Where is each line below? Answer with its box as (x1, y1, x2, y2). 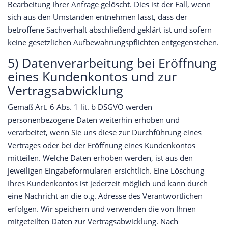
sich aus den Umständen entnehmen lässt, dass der (8, 12, 187, 22)
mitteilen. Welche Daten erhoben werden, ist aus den (8, 153, 193, 163)
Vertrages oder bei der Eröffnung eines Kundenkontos (8, 140, 195, 151)
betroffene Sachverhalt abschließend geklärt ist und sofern (8, 24, 212, 35)
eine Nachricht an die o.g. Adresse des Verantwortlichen (8, 191, 203, 202)
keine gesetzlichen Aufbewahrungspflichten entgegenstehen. (8, 37, 219, 48)
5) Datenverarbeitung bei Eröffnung (8, 54, 217, 71)
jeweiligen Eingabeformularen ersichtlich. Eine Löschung (8, 165, 204, 176)
